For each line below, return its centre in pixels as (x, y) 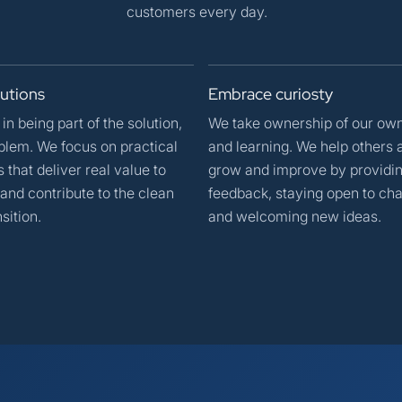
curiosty (304, 93)
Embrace (242, 93)
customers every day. (197, 11)
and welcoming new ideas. (295, 216)
